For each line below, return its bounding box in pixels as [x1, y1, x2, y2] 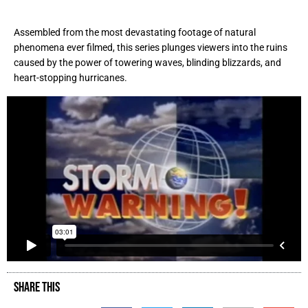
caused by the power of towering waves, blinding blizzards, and [14, 56, 281, 68]
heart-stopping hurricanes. [14, 71, 127, 83]
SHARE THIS [14, 279, 60, 295]
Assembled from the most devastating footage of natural [14, 26, 256, 38]
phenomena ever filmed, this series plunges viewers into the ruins [14, 41, 287, 53]
